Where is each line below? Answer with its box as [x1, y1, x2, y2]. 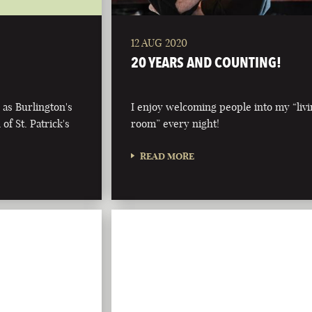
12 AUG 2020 [131, 36, 188, 50]
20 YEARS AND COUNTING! [131, 54, 282, 72]
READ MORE [140, 150, 195, 162]
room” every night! [131, 117, 220, 131]
